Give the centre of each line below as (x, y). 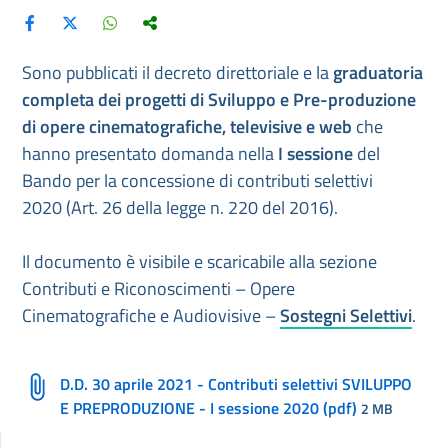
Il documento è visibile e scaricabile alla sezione (199, 261)
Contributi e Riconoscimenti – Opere (158, 288)
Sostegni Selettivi (346, 315)
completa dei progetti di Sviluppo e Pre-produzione (219, 99)
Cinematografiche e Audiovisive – (151, 315)
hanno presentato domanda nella (150, 153)
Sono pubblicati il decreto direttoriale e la (177, 72)
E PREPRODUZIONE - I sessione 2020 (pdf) (208, 408)
